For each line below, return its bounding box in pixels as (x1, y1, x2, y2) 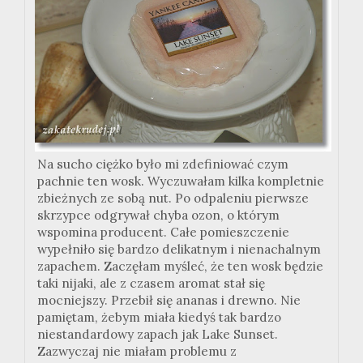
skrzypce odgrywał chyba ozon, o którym (37, 207, 280, 223)
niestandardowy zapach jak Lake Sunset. (37, 326, 278, 342)
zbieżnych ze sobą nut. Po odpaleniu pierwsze (37, 190, 309, 206)
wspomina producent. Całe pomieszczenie (37, 224, 289, 240)
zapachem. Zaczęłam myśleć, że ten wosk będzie (37, 258, 323, 274)
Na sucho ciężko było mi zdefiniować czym (37, 156, 288, 172)
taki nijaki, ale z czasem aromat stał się (37, 275, 265, 291)
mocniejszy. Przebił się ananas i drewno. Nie (37, 292, 301, 308)
